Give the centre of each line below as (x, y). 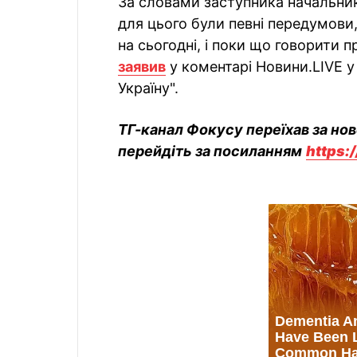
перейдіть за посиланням (210, 151)
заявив (142, 67)
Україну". (148, 88)
